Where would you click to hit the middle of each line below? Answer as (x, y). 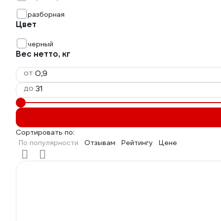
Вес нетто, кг (43, 54)
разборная (46, 14)
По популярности (49, 143)
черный (40, 44)
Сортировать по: (45, 132)
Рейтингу (137, 143)
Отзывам (100, 143)
